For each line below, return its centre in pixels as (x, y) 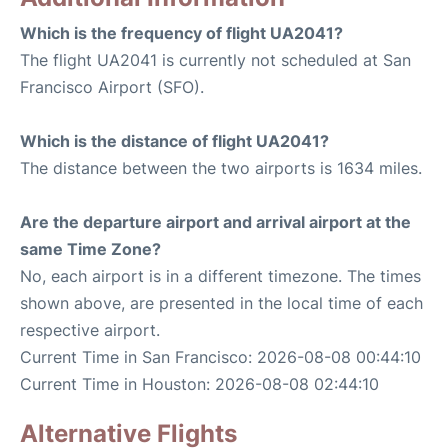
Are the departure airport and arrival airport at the (215, 222)
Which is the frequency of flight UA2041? (181, 33)
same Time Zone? (90, 249)
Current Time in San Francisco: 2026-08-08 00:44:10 (220, 357)
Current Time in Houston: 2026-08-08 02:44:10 (199, 384)
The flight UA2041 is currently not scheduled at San (215, 60)
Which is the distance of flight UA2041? (174, 141)
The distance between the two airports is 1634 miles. (221, 168)
